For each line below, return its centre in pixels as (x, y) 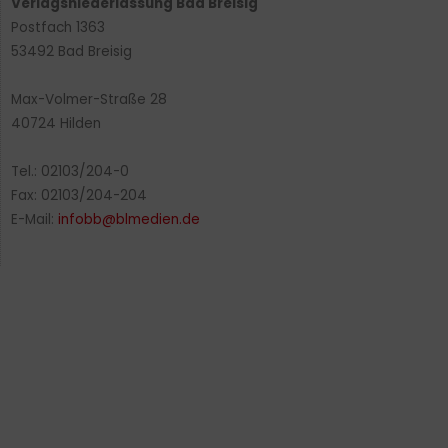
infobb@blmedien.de (129, 220)
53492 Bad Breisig (71, 52)
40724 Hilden (56, 124)
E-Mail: (34, 220)
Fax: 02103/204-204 (79, 196)
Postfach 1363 (58, 28)
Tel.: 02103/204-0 (70, 172)
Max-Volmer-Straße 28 (89, 100)
